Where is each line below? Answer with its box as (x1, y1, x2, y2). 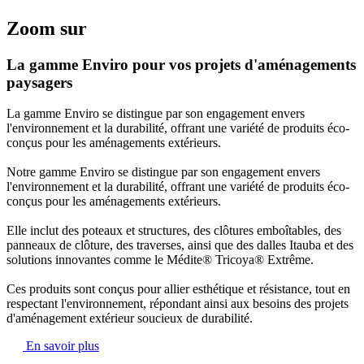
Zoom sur (6, 17, 87, 39)
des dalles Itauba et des (236, 238, 353, 253)
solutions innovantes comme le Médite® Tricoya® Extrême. (6, 253, 314, 267)
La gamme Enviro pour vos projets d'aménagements (6, 55, 356, 73)
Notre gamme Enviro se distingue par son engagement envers (6, 165, 320, 180)
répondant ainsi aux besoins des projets (149, 297, 349, 311)
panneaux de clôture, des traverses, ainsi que (6, 238, 236, 253)
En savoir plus (23, 339, 99, 353)
